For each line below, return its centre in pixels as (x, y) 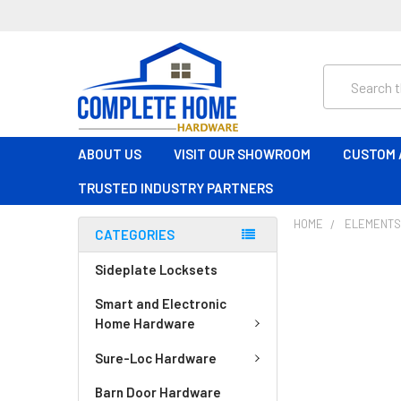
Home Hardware (145, 323)
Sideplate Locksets (156, 269)
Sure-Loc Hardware (156, 358)
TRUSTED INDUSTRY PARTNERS (175, 188)
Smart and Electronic (161, 303)
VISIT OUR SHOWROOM (242, 154)
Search (344, 75)
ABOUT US (110, 154)
